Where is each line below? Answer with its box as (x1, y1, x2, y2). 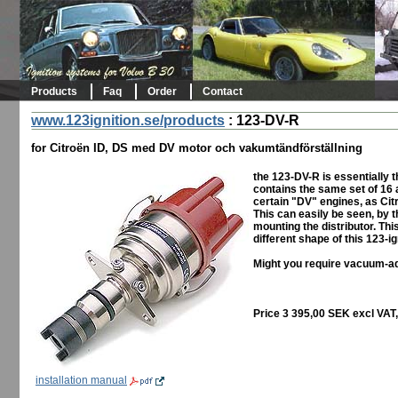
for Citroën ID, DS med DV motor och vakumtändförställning (31, 141, 362, 155)
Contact (203, 85, 243, 98)
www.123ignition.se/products (31, 113, 225, 128)
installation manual (36, 374, 127, 387)
